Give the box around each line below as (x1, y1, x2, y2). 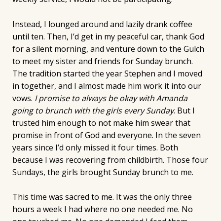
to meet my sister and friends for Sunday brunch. (12, 55, 193, 67)
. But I (173, 105, 195, 116)
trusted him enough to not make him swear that (12, 117, 190, 128)
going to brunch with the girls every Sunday (12, 105, 174, 116)
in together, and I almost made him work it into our (12, 80, 201, 91)
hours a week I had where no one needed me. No (12, 204, 193, 215)
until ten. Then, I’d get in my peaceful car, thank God (12, 31, 204, 42)
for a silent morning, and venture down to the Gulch (12, 43, 204, 54)
